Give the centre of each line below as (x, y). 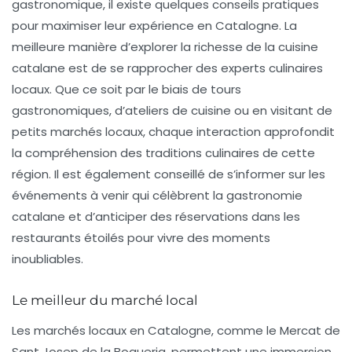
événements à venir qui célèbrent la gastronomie (157, 195)
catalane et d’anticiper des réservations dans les (156, 216)
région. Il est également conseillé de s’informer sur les (169, 174)
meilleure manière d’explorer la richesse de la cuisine (165, 47)
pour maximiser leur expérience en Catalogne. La (154, 26)
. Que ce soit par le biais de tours (145, 89)
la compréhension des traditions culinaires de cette (163, 153)
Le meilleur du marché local (105, 300)
